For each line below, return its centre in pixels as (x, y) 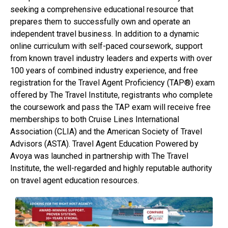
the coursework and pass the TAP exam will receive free (110, 107)
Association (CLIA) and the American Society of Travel (106, 132)
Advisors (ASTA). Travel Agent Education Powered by (104, 144)
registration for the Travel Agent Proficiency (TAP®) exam (112, 83)
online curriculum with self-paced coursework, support (106, 46)
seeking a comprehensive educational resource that (102, 10)
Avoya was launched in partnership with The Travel (99, 156)
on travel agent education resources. (75, 181)
